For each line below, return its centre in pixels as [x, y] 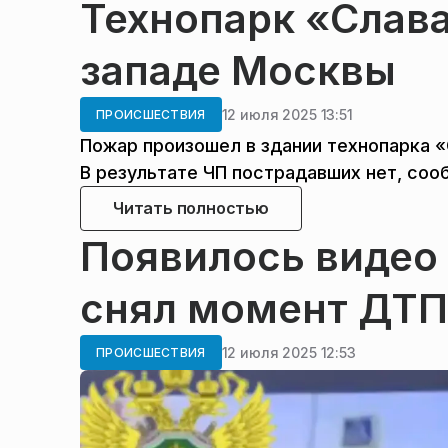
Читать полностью [191, 208]
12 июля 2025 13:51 [287, 114]
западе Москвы [238, 71]
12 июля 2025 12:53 [288, 352]
